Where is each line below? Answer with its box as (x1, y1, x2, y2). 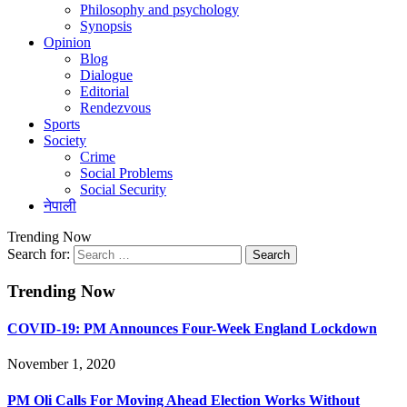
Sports (44, 116, 80, 132)
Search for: (7, 246, 70, 262)
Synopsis (80, 18, 132, 34)
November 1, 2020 (7, 356, 115, 372)
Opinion (44, 35, 91, 50)
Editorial (80, 84, 129, 99)
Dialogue (80, 67, 133, 83)
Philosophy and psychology (80, 2, 239, 17)
